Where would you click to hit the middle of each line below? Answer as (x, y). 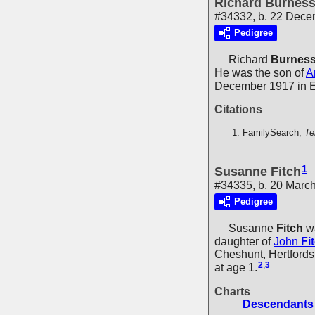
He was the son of (260, 72)
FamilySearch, (274, 133)
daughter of (244, 241)
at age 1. (236, 268)
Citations (238, 110)
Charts (232, 292)
